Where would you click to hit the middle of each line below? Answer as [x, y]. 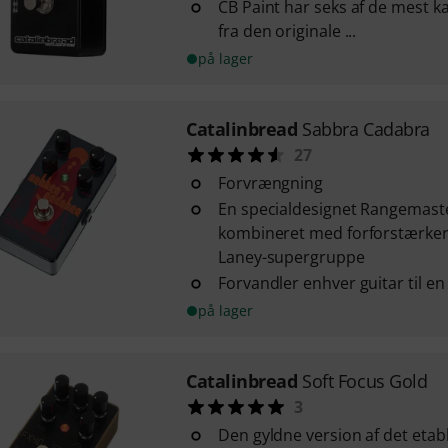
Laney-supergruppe [291, 257]
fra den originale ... [287, 31]
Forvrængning [270, 183]
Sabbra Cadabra [366, 129]
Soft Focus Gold [365, 381]
